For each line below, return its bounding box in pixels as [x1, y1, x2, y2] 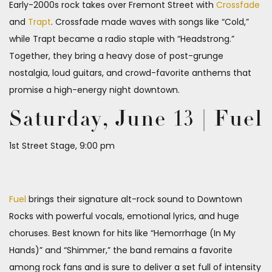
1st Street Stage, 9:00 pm [9, 140, 115, 152]
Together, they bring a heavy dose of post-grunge [9, 50, 223, 63]
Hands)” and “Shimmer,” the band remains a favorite [9, 244, 233, 257]
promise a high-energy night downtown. [9, 84, 180, 97]
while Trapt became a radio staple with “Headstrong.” [9, 33, 234, 46]
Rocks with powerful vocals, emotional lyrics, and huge [9, 210, 239, 223]
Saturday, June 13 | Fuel [9, 109, 263, 132]
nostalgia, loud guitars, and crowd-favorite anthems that [9, 67, 251, 80]
